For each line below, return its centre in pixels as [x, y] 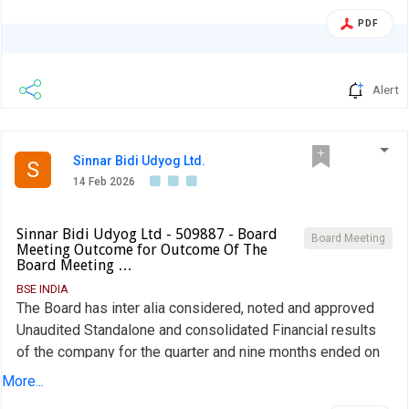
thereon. [42, 396]
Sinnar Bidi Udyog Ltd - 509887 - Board [147, 235]
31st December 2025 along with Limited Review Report [194, 374]
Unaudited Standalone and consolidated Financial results [196, 330]
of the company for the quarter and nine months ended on [198, 352]
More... [23, 382]
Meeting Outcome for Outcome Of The [142, 250]
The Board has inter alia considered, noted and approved [195, 309]
